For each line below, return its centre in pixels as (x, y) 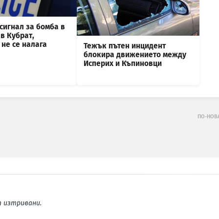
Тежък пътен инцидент (124, 46)
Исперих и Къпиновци (122, 63)
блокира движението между (135, 55)
